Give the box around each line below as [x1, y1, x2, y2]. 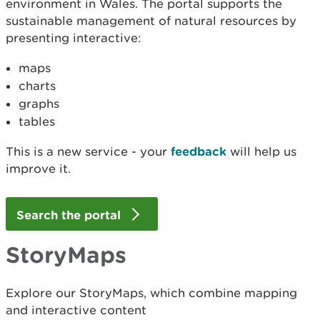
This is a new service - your [6, 144, 171, 159]
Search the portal [16, 208, 124, 222]
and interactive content [6, 303, 146, 318]
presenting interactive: [6, 31, 141, 45]
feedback [171, 144, 226, 158]
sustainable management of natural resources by [6, 14, 296, 28]
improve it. [6, 161, 71, 176]
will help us [226, 144, 296, 159]
